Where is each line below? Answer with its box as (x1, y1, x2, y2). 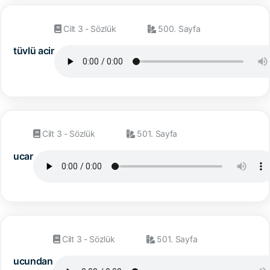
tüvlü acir (13, 45, 54, 57)
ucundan (13, 255, 53, 268)
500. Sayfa (155, 23, 201, 34)
